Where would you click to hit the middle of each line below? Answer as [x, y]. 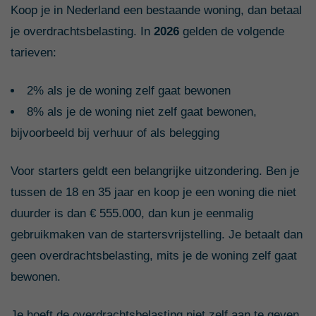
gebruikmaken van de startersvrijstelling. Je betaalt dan [157, 234]
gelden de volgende [233, 31]
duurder [32, 213]
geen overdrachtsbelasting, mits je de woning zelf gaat [154, 255]
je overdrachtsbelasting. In [80, 31]
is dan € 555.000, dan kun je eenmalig [154, 213]
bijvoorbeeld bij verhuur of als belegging [115, 133]
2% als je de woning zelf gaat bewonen [128, 90]
